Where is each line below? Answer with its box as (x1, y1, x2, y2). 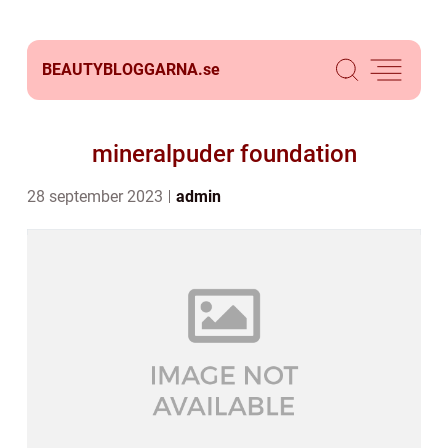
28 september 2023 (27, 187, 167, 206)
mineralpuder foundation (91, 140, 357, 168)
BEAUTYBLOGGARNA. (42, 60, 203, 79)
